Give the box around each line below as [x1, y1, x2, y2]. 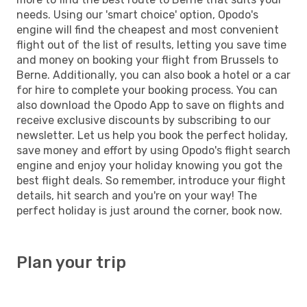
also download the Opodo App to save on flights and [16, 98, 284, 112]
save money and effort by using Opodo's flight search [16, 143, 291, 157]
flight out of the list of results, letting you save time [16, 38, 286, 51]
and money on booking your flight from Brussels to [16, 53, 278, 66]
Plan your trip [16, 252, 126, 272]
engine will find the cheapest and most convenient [16, 23, 279, 36]
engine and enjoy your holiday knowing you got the [16, 158, 282, 172]
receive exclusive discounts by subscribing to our [16, 113, 271, 127]
